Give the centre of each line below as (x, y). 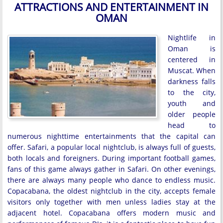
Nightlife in (192, 37)
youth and (192, 103)
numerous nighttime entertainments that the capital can (111, 136)
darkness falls (192, 81)
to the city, (192, 92)
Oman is (192, 48)
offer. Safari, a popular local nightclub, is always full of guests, (111, 147)
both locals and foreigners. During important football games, (111, 158)
